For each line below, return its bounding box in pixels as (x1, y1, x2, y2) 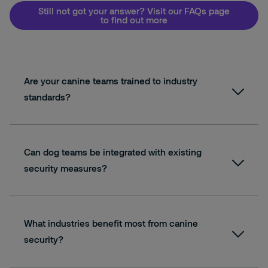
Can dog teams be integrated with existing (24, 147, 202, 157)
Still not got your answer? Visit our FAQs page (38, 5, 230, 16)
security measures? (24, 163, 107, 173)
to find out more (100, 14, 167, 25)
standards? (24, 92, 71, 102)
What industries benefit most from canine (24, 218, 198, 229)
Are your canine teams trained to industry (24, 75, 197, 86)
